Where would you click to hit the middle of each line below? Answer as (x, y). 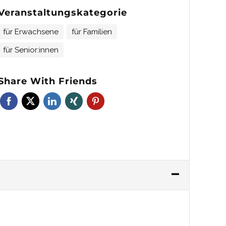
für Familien (92, 32)
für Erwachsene (31, 32)
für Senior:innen (31, 50)
